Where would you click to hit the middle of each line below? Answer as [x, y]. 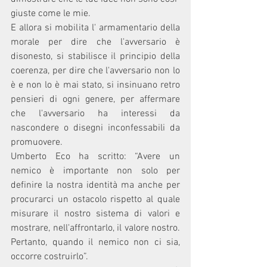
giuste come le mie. [51, 13]
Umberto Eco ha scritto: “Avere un [95, 156]
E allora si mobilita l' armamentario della [95, 28]
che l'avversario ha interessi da [95, 114]
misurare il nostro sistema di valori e [95, 214]
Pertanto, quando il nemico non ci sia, [95, 242]
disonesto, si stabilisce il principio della [95, 56]
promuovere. [37, 142]
